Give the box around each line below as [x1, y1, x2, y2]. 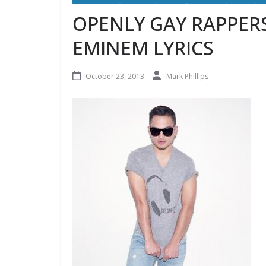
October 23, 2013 [85, 71, 144, 81]
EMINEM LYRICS [72, 35, 214, 61]
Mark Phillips [166, 71, 208, 81]
